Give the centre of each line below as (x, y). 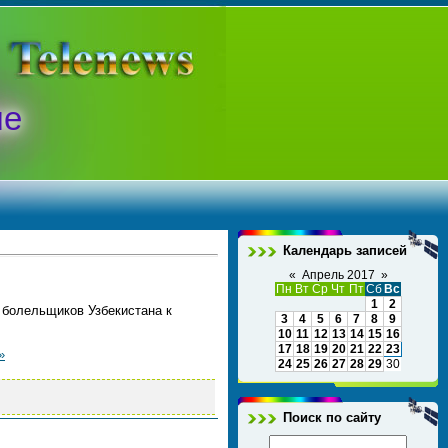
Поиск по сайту (332, 417)
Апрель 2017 (338, 275)
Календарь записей (345, 250)
